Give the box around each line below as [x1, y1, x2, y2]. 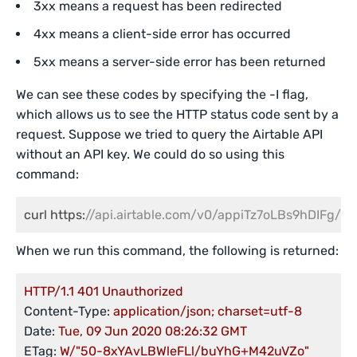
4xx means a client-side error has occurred [33, 26, 291, 41]
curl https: [24, 207, 85, 222]
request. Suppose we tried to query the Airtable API [16, 127, 324, 142]
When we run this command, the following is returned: [16, 243, 339, 258]
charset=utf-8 [218, 304, 302, 319]
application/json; [113, 304, 214, 319]
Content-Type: [24, 304, 110, 319]
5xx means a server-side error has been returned [33, 54, 326, 69]
